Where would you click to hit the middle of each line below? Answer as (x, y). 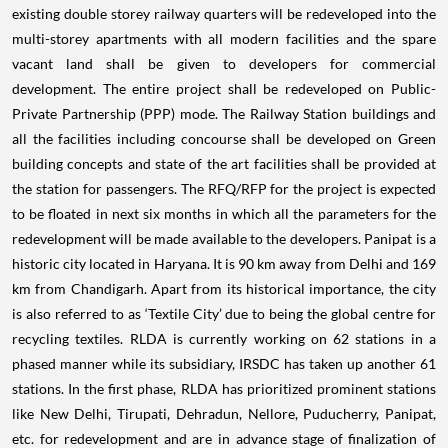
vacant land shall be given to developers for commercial (224, 64)
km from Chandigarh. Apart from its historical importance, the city (224, 289)
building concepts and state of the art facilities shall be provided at (224, 164)
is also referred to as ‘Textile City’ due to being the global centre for (224, 314)
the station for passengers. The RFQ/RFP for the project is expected (224, 189)
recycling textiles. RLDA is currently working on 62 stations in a (224, 339)
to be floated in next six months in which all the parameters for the (224, 214)
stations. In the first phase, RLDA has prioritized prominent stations (224, 389)
